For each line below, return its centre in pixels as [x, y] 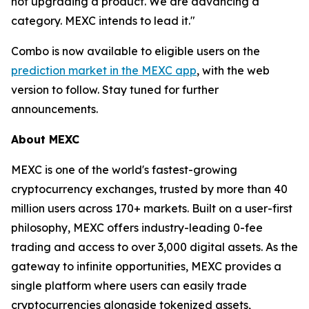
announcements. [54, 109]
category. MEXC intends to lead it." [103, 21]
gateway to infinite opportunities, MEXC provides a [146, 267]
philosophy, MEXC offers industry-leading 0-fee [137, 228]
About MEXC [45, 140]
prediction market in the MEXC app [104, 71]
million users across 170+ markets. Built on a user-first [152, 209]
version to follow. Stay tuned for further [115, 90]
